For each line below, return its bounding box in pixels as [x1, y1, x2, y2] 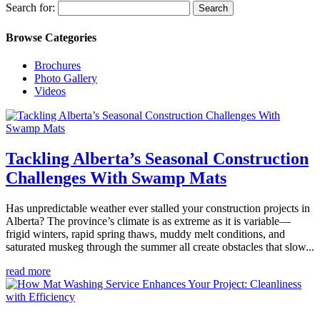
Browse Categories [6, 31, 96, 44]
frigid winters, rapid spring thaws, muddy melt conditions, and [6, 227, 285, 240]
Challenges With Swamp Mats [6, 168, 226, 187]
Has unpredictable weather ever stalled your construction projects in [6, 201, 310, 214]
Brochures [34, 59, 81, 71]
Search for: [6, 1, 55, 14]
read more [6, 264, 51, 277]
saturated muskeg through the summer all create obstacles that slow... [6, 240, 314, 253]
